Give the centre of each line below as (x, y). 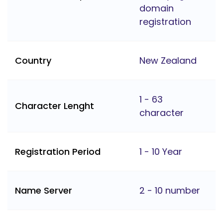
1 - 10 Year (161, 152)
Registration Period (58, 152)
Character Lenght (55, 106)
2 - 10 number (170, 191)
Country (33, 61)
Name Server (44, 191)
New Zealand (168, 61)
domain (157, 8)
